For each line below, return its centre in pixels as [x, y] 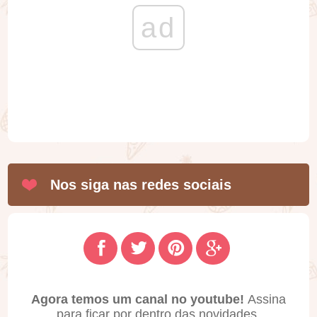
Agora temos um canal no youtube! [139, 300]
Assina [267, 300]
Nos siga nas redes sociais [141, 185]
